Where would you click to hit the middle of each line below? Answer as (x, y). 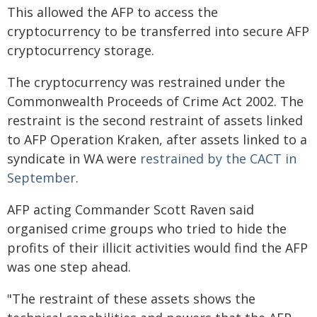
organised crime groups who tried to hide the (147, 229)
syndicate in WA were (74, 158)
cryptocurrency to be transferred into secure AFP (158, 31)
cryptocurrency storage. (81, 50)
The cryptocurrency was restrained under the (146, 82)
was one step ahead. (69, 267)
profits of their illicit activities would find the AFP (157, 248)
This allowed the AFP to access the (113, 12)
